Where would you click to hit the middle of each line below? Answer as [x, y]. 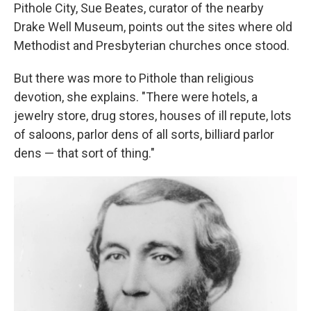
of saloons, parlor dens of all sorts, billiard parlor [144, 135]
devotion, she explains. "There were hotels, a [136, 97]
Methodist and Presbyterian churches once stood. [152, 46]
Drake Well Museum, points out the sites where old [153, 27]
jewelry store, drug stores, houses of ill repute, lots [153, 116]
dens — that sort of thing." [84, 153]
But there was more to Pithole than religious [134, 78]
